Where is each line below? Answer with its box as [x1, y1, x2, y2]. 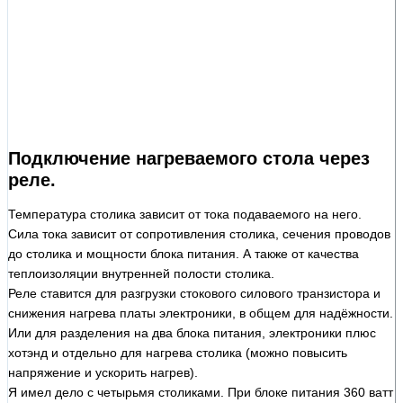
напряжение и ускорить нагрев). [8, 364, 198, 380]
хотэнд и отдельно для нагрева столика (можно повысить [8, 345, 347, 360]
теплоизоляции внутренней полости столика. [8, 265, 274, 281]
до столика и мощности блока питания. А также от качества [8, 246, 359, 261]
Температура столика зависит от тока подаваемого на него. [8, 206, 362, 221]
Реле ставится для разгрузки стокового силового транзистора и [8, 285, 381, 300]
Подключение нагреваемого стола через [8, 148, 370, 168]
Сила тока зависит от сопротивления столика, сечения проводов [8, 226, 390, 241]
